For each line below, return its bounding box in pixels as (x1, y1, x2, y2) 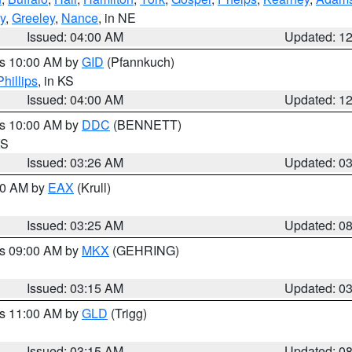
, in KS (38, 71, 74, 90)
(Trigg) (108, 304, 147, 322)
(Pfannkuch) (104, 53, 174, 71)
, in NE (98, 9, 136, 27)
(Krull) (74, 178, 111, 196)
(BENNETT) (110, 115, 181, 134)
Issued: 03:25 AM (27, 216, 124, 234)
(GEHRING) (109, 241, 179, 259)
